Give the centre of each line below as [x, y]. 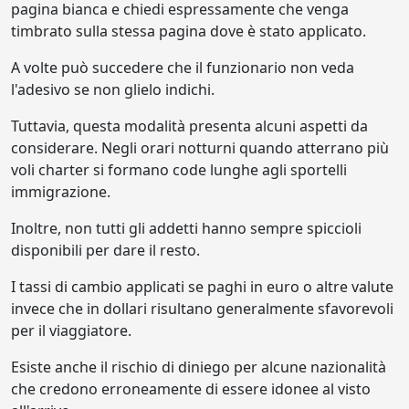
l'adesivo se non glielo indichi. [113, 89]
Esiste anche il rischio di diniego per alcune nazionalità [199, 367]
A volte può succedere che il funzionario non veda [183, 68]
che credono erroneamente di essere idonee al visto [191, 389]
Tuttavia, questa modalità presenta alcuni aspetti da [189, 126]
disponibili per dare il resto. [105, 250]
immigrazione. [63, 192]
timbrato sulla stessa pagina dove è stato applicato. [189, 31]
